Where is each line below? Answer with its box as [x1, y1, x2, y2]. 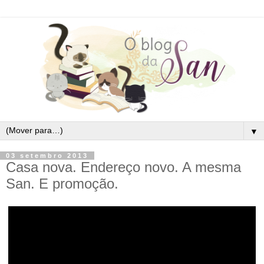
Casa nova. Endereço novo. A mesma [6, 159, 241, 175]
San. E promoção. [6, 175, 118, 192]
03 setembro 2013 [6, 151, 88, 159]
